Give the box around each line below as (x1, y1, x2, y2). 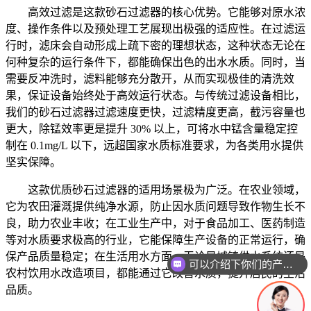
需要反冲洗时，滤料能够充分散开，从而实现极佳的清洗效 (6, 72, 294, 85)
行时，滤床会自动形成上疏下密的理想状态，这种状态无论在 (6, 39, 305, 51)
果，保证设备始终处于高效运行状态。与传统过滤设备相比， (6, 89, 305, 101)
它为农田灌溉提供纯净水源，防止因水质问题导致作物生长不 (6, 200, 305, 212)
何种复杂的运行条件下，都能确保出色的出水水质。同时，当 (6, 56, 305, 68)
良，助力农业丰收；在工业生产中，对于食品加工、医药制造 (6, 217, 305, 229)
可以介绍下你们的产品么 (282, 258, 293, 270)
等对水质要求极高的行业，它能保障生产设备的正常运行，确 (6, 233, 305, 246)
